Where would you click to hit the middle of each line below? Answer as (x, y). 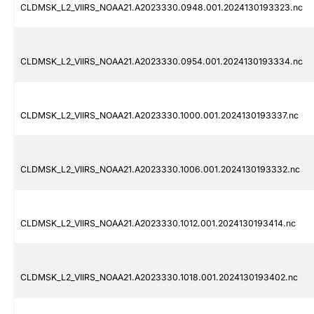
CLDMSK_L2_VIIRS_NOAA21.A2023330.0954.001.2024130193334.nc (162, 62)
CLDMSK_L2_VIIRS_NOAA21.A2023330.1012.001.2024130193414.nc (158, 224)
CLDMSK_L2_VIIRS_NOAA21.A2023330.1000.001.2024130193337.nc (159, 116)
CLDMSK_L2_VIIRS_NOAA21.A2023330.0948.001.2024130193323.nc (162, 8)
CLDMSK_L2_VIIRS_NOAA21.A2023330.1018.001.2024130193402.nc (159, 278)
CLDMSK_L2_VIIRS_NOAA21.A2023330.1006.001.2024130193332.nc (160, 170)
